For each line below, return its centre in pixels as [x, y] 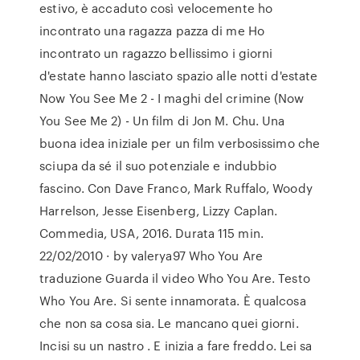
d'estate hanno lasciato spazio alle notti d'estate [179, 76]
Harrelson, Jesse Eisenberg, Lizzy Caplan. [159, 211]
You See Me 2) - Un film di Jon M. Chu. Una [162, 121]
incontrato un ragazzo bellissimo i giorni [156, 53]
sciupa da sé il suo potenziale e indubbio [158, 166]
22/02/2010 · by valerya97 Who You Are [151, 256]
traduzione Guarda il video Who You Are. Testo [175, 278]
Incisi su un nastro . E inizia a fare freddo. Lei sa [176, 346]
